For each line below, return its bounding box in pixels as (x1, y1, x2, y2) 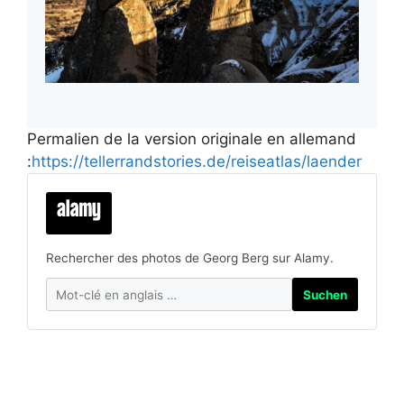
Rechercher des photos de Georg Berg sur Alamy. (46, 251, 334, 266)
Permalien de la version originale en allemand (27, 130, 356, 149)
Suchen (303, 287, 347, 302)
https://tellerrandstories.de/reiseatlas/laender (32, 152, 362, 171)
